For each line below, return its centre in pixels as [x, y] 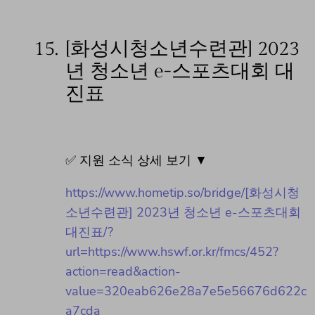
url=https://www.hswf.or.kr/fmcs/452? [172, 252]
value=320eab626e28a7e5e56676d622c [186, 291]
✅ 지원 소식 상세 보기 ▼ [136, 161]
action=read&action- [123, 272]
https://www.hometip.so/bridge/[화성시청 [182, 193]
